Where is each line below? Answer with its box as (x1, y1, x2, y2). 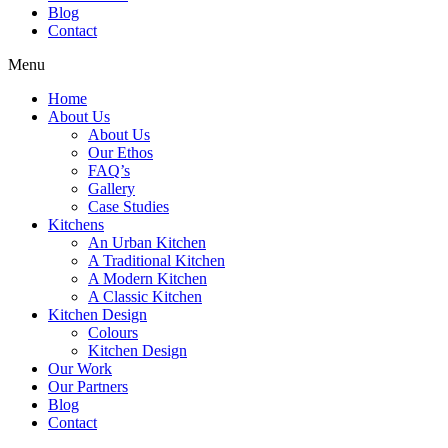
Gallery (88, 180, 135, 197)
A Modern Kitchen (88, 270, 207, 287)
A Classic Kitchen (88, 288, 202, 305)
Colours (88, 324, 138, 341)
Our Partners (48, 378, 128, 395)
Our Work (48, 360, 112, 377)
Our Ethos (88, 144, 153, 161)
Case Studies (88, 198, 169, 215)
